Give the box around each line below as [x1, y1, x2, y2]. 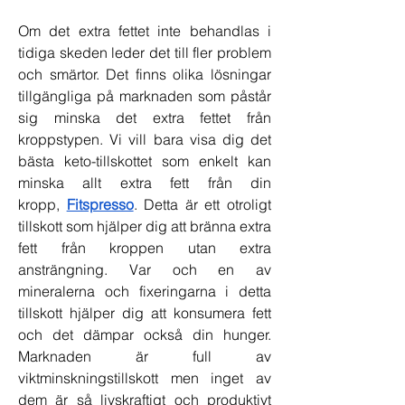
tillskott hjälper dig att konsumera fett [18, 304, 271, 323]
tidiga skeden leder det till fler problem [18, 43, 271, 62]
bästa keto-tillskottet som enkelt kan [18, 152, 271, 171]
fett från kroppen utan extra [18, 239, 271, 258]
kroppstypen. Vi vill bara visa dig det [18, 130, 271, 149]
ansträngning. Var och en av [18, 260, 271, 279]
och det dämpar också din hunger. [18, 325, 271, 344]
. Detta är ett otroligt [133, 195, 272, 214]
